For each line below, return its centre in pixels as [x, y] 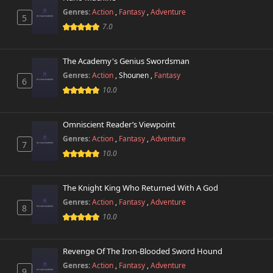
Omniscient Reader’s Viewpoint [119, 124]
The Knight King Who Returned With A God [141, 188]
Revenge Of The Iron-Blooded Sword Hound [143, 251]
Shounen [135, 75]
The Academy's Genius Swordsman [126, 61]
